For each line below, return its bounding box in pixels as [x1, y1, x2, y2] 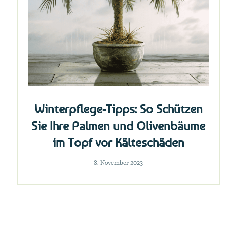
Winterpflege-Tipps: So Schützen [34, 102, 203, 117]
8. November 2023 [93, 159, 143, 167]
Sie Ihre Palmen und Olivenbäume [31, 119, 206, 133]
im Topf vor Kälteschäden [52, 135, 184, 150]
